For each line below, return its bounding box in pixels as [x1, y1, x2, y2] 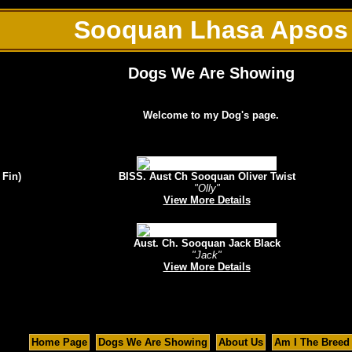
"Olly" [193, 182, 220, 195]
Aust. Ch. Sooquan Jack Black [133, 237, 280, 250]
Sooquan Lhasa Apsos [74, 16, 348, 44]
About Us [218, 336, 263, 349]
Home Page [31, 336, 87, 349]
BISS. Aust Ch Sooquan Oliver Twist [118, 170, 295, 183]
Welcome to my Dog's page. [143, 109, 279, 122]
